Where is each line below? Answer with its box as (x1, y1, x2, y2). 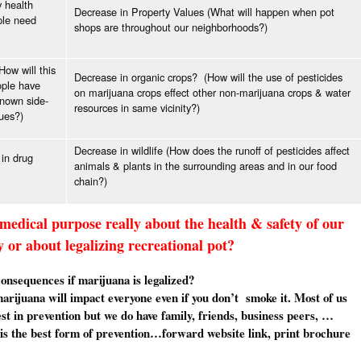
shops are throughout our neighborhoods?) (74, 19, 268, 35)
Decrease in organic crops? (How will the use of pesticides (74, 69, 342, 85)
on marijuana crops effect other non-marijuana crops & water (74, 85, 351, 101)
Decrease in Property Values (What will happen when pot (74, 4, 334, 20)
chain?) (74, 173, 107, 189)
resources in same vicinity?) (74, 100, 200, 116)
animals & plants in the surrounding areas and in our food (74, 158, 337, 174)
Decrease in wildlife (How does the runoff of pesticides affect (74, 143, 350, 159)
